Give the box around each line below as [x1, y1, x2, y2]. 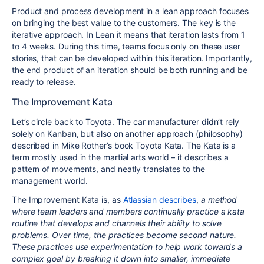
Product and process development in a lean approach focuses [12, 6, 249, 16]
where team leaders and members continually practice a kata [12, 206, 245, 217]
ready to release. [12, 77, 76, 87]
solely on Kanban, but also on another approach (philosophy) [12, 128, 243, 139]
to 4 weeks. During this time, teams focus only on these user [12, 41, 240, 52]
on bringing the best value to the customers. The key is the [12, 18, 236, 28]
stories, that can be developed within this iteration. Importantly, [12, 53, 252, 64]
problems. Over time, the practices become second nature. [12, 230, 237, 240]
